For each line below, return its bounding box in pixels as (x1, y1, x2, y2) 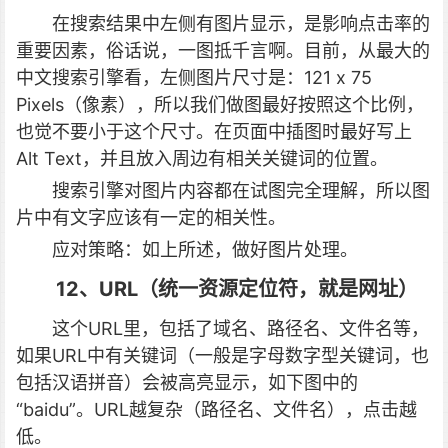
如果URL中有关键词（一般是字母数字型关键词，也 (16, 345, 429, 366)
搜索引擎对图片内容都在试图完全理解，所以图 (52, 180, 430, 201)
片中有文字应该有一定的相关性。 (16, 207, 286, 228)
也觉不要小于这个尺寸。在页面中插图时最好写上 (16, 121, 412, 142)
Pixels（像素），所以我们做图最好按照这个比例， (16, 94, 424, 115)
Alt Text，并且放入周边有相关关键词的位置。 (16, 148, 388, 169)
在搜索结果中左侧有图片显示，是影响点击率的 (52, 13, 430, 34)
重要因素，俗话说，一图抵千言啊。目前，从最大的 (16, 40, 430, 61)
